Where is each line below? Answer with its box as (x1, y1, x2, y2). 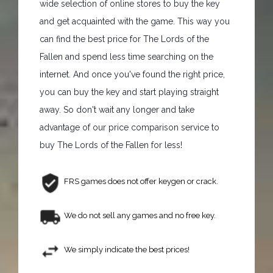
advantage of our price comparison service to (40, 122, 219, 132)
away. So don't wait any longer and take (40, 104, 194, 115)
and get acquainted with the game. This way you (40, 16, 230, 26)
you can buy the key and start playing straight (40, 87, 219, 97)
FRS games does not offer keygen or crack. (64, 176, 218, 186)
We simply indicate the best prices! (64, 244, 190, 254)
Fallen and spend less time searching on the (40, 51, 213, 62)
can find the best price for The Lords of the (40, 34, 209, 44)
